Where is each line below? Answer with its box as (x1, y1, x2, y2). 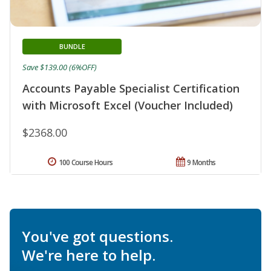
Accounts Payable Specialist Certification (22, 80, 240, 96)
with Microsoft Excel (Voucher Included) (22, 97, 233, 113)
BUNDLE (59, 41, 85, 51)
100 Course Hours (58, 157, 113, 168)
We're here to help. (22, 244, 155, 265)
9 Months (187, 157, 216, 168)
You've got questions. (22, 226, 173, 246)
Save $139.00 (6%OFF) (22, 61, 97, 73)
